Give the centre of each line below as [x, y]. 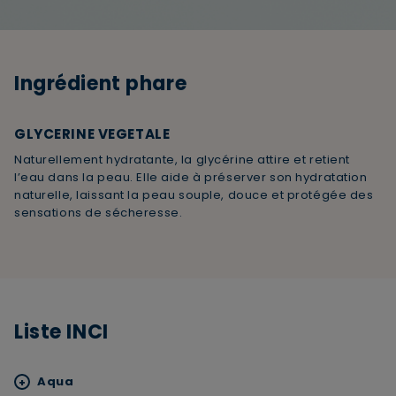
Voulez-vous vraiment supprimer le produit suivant [192, 270]
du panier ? [69, 287]
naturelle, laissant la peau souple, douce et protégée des [194, 194]
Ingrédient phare [101, 83]
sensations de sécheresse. [99, 212]
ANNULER [177, 345]
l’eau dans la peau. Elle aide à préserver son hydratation [191, 177]
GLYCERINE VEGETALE [92, 133]
